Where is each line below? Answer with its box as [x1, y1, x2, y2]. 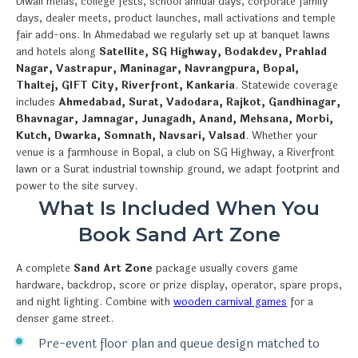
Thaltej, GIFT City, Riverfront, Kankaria [16, 77, 235, 93]
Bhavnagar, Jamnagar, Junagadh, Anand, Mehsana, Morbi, [16, 110, 333, 127]
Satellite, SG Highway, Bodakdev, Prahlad [99, 43, 327, 60]
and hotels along [16, 43, 99, 60]
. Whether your [245, 127, 317, 144]
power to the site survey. [16, 177, 137, 194]
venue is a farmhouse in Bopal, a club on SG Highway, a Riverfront [16, 144, 335, 161]
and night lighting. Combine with [16, 293, 173, 310]
